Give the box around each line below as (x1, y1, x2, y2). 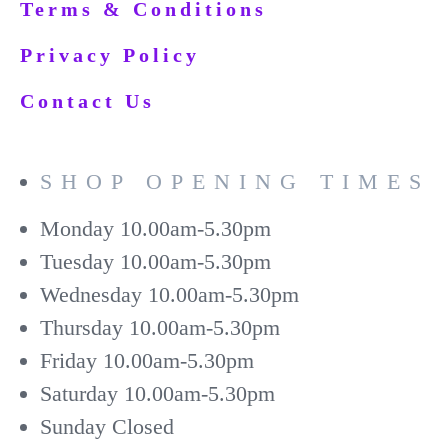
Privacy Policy (20, 43, 200, 66)
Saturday (40, 380, 118, 406)
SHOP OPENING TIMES (40, 168, 430, 194)
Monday (40, 215, 114, 241)
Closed (112, 413, 174, 439)
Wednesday (40, 281, 142, 307)
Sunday (40, 413, 106, 439)
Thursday (40, 314, 123, 340)
